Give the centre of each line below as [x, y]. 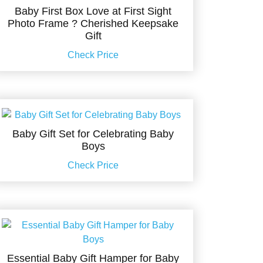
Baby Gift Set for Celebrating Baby [93, 134]
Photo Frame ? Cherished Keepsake [93, 23]
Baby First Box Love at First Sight [93, 11]
